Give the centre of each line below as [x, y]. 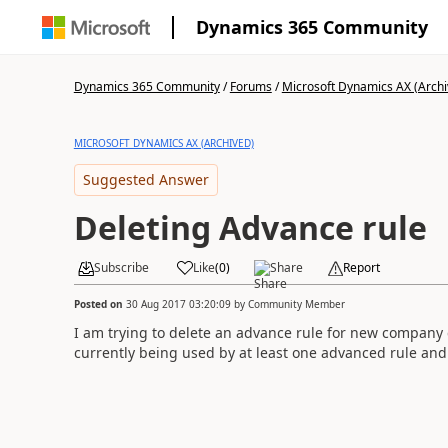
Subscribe [121, 267]
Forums [250, 86]
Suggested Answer [145, 179]
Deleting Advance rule [250, 227]
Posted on [99, 303]
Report [361, 267]
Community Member [296, 303]
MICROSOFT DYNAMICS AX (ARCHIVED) [163, 143]
